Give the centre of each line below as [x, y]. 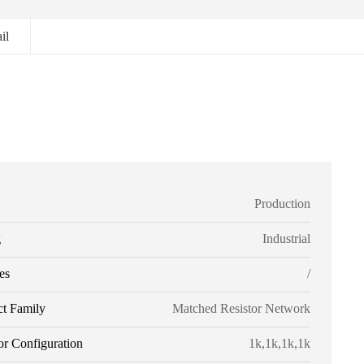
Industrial [286, 238]
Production [282, 204]
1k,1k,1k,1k [279, 343]
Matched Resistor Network [241, 308]
